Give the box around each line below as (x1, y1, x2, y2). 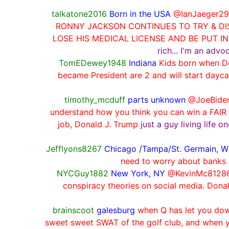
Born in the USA (109, 8, 171, 19)
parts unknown (127, 94, 186, 105)
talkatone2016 (52, 8, 107, 19)
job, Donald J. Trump (57, 119, 138, 129)
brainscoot (52, 204, 94, 215)
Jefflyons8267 (45, 143, 102, 154)
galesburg (96, 204, 135, 215)
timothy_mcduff (64, 94, 125, 105)
